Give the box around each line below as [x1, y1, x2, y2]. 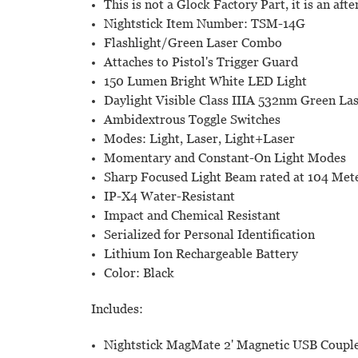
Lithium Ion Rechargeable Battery [104, 246, 299, 262]
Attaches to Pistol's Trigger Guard [104, 54, 299, 70]
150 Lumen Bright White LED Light [104, 74, 308, 89]
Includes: [91, 301, 143, 317]
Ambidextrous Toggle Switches [104, 112, 281, 128]
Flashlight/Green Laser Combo [104, 35, 283, 51]
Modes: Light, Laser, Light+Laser [104, 131, 296, 147]
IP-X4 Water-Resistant [104, 189, 236, 205]
